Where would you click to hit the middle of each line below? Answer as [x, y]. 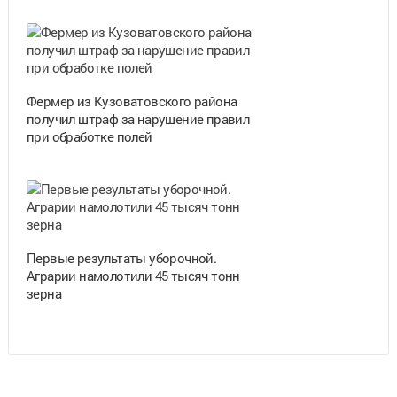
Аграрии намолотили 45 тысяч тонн [133, 275]
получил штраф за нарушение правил [138, 118]
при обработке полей [89, 136]
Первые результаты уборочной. [121, 257]
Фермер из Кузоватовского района [132, 101]
